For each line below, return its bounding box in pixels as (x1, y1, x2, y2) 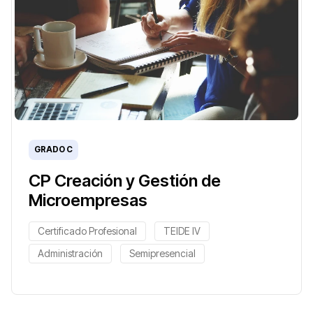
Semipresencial (129, 247, 196, 259)
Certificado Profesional (38, 224, 137, 237)
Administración (38, 247, 103, 259)
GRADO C (34, 144, 73, 154)
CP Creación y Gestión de (29, 170, 221, 191)
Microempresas (29, 189, 147, 210)
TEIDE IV (163, 224, 201, 237)
